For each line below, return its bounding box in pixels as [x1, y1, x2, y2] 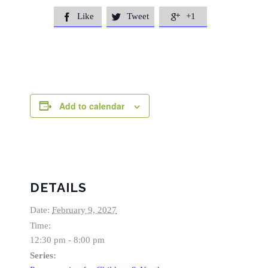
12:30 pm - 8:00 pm [30, 234, 105, 245]
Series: [30, 250, 56, 260]
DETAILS [30, 179, 87, 195]
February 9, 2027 [52, 205, 117, 215]
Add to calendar [59, 99, 124, 112]
